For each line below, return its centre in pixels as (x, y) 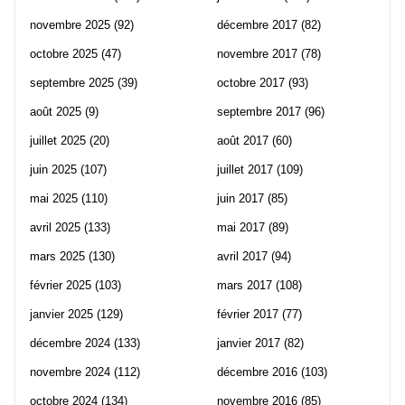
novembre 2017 (257, 53)
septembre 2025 (72, 82)
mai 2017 (241, 227)
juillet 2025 (58, 140)
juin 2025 (53, 169)
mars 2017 (245, 285)
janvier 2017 (249, 343)
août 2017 (243, 140)
